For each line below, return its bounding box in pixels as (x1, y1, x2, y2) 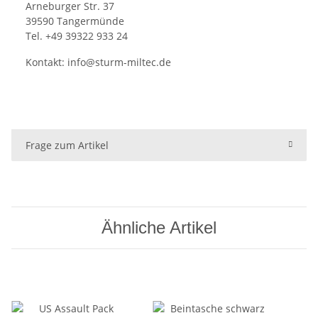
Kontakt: (26, 55, 67, 69)
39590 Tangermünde (26, 13, 124, 28)
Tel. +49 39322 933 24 (26, 28, 128, 43)
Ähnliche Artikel (102, 217, 216, 237)
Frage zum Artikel (26, 138, 109, 152)
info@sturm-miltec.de (67, 55, 171, 69)
